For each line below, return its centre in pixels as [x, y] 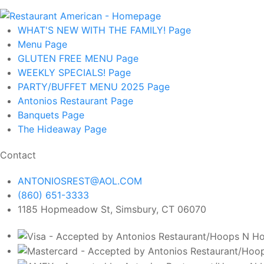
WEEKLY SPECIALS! [63, 72]
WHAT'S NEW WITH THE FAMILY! [93, 30]
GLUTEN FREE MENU [67, 58]
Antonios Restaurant [64, 100]
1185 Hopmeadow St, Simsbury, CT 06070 [112, 209]
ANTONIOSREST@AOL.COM [80, 181]
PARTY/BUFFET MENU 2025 [82, 86]
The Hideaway [51, 129]
